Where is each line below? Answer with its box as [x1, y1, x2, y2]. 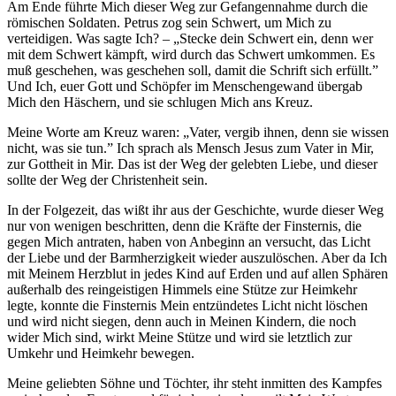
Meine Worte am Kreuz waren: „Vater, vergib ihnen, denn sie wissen [7, 125, 389, 141]
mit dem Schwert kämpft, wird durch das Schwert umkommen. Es [7, 47, 375, 63]
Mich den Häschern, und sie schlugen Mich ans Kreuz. [7, 95, 313, 110]
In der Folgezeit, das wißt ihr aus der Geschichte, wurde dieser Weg [7, 202, 384, 218]
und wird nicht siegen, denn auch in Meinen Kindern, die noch [7, 314, 356, 330]
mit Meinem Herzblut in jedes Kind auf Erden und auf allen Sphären [7, 266, 388, 282]
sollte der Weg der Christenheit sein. [7, 172, 208, 188]
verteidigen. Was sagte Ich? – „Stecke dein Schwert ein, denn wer [7, 31, 373, 47]
